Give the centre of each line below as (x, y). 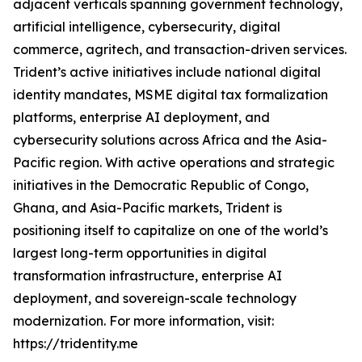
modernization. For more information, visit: (143, 321)
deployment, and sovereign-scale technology (155, 298)
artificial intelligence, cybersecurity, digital (147, 27)
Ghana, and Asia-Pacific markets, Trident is (147, 208)
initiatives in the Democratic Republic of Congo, (161, 185)
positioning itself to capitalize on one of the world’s (170, 230)
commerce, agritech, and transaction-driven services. (180, 49)
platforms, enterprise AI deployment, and (141, 117)
